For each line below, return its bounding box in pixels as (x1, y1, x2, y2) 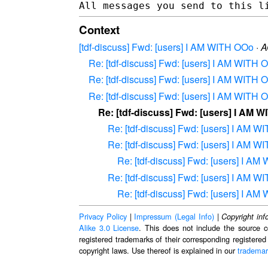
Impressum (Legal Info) (134, 210, 214, 222)
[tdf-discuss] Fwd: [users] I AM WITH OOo (79, 40, 254, 54)
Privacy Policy (79, 210, 127, 222)
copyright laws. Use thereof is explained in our (79, 244, 237, 256)
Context (79, 21, 120, 38)
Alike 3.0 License (79, 221, 139, 233)
